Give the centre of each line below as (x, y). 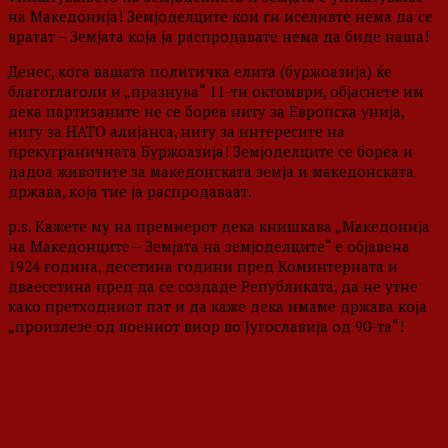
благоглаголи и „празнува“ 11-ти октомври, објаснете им (216, 91)
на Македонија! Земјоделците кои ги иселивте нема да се (220, 16)
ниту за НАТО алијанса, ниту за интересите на (176, 131)
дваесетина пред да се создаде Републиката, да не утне (213, 286)
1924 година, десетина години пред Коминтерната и (203, 266)
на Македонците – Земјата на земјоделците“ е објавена (209, 246)
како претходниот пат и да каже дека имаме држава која (217, 306)
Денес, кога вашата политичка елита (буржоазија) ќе (200, 71)
